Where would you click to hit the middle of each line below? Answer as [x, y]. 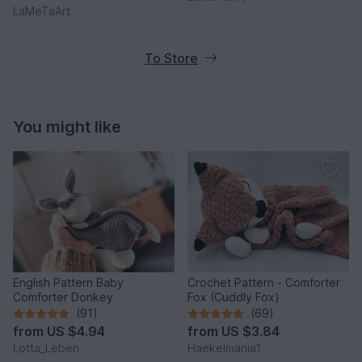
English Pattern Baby [68, 283]
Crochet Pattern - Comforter [264, 283]
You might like [67, 127]
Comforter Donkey [63, 297]
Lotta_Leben [46, 348]
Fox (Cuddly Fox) [234, 297]
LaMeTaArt [42, 11]
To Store [171, 59]
